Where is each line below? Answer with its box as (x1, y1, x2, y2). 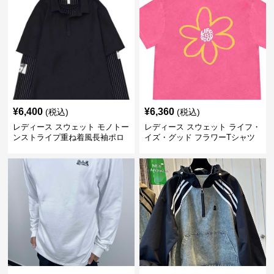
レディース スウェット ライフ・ (144, 122, 261, 131)
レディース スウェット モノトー (13, 122, 130, 131)
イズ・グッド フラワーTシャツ (144, 133, 255, 142)
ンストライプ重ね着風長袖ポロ (13, 133, 125, 142)
